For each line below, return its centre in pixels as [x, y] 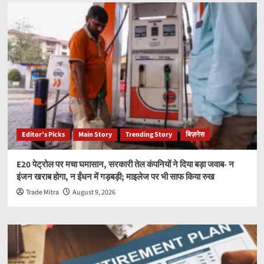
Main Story [95, 135]
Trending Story [148, 135]
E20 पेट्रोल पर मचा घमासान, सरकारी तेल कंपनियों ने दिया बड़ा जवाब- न [125, 165]
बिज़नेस [195, 135]
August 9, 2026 [94, 193]
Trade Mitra [42, 193]
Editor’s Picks [43, 135]
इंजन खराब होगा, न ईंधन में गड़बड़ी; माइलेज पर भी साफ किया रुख [115, 177]
